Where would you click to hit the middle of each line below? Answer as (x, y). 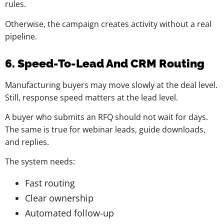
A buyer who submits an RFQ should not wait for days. (106, 117)
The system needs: (40, 162)
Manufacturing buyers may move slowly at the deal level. (111, 85)
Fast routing (50, 183)
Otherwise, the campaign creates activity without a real (108, 24)
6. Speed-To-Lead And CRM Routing (105, 63)
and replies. (27, 142)
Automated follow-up (69, 213)
